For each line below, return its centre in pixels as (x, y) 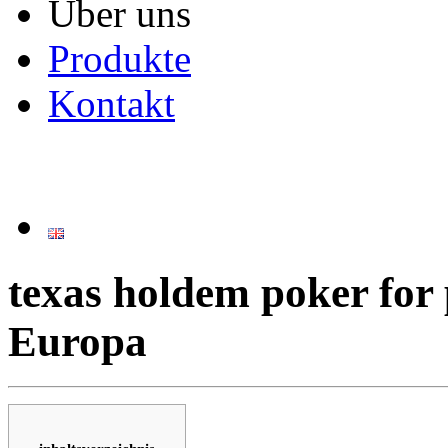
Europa (77, 341)
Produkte (119, 58)
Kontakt (111, 103)
